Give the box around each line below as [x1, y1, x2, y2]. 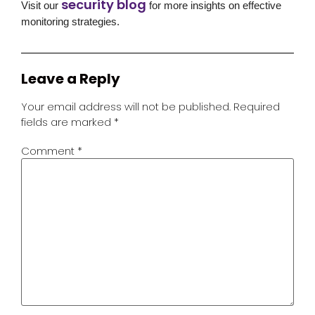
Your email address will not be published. [21, 98, 231, 114]
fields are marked [21, 114, 114, 129]
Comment [21, 143, 77, 159]
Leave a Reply [21, 68, 120, 89]
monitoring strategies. [21, 15, 120, 27]
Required [233, 98, 280, 114]
